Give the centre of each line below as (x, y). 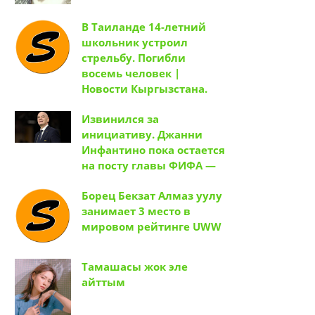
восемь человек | (131, 73)
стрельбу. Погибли (134, 58)
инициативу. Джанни (142, 135)
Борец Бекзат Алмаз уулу (152, 196)
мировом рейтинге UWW (152, 227)
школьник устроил (135, 43)
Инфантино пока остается (153, 150)
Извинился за (120, 119)
